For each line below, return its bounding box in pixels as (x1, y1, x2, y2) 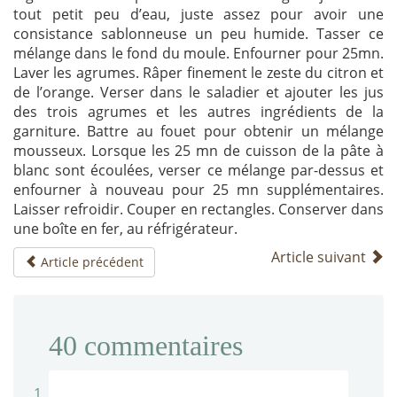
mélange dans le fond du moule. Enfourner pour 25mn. (13, 43, 384, 64)
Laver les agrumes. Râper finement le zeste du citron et (13, 63, 384, 83)
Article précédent (37, 253, 144, 271)
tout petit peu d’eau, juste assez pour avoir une (13, 4, 384, 25)
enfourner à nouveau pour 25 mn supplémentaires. (13, 180, 384, 200)
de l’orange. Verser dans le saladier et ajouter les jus (13, 82, 384, 103)
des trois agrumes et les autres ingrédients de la (13, 102, 384, 122)
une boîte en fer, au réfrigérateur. (13, 219, 237, 239)
